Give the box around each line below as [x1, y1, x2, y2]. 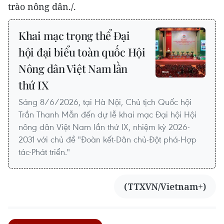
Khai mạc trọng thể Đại [18, 28, 130, 43]
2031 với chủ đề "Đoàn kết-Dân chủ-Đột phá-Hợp [18, 133, 196, 145]
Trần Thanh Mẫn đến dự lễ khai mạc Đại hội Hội [18, 108, 196, 120]
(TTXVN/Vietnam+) [124, 180, 206, 193]
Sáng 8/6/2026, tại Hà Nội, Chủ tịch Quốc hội [18, 96, 191, 108]
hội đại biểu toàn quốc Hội [18, 44, 145, 60]
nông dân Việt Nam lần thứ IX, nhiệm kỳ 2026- [18, 121, 190, 133]
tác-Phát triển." [18, 146, 70, 158]
